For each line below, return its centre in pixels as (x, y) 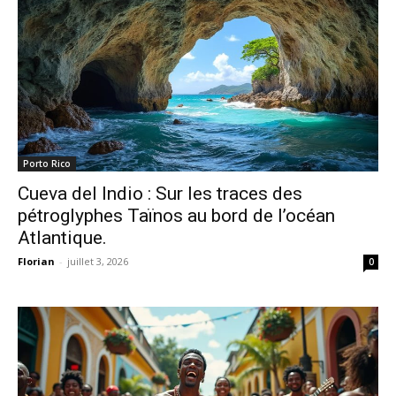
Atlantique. (62, 237)
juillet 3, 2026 (98, 261)
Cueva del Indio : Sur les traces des (160, 193)
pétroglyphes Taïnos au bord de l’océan (176, 215)
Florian (36, 261)
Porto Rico (47, 163)
